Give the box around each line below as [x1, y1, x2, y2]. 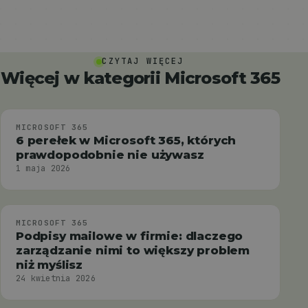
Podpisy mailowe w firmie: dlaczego [16, 228, 243, 243]
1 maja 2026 [16, 162, 71, 174]
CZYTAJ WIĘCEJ [102, 56, 184, 67]
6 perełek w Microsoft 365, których [16, 133, 236, 147]
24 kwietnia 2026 [16, 272, 96, 284]
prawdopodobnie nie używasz [16, 147, 204, 162]
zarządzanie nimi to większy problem [16, 243, 250, 257]
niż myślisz [16, 257, 83, 272]
